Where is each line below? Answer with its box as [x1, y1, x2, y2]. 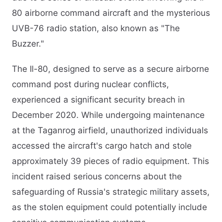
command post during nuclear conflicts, [12, 79, 169, 89]
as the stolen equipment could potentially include [12, 202, 207, 212]
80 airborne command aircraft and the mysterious [12, 7, 210, 18]
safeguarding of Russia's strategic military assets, [12, 186, 210, 197]
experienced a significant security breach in [12, 94, 185, 105]
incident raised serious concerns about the [12, 171, 182, 181]
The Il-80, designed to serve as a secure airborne [12, 63, 209, 74]
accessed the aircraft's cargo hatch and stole [12, 140, 192, 151]
